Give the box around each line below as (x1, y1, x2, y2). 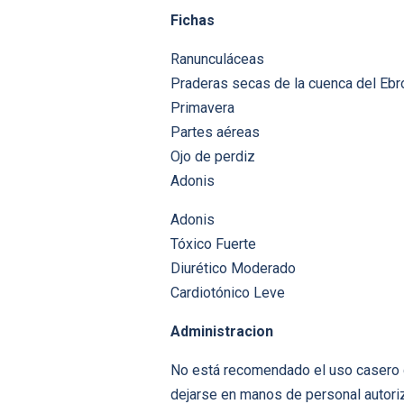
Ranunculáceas (170, 50, 264, 69)
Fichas (170, 12, 215, 30)
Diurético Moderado (170, 260, 296, 278)
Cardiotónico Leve (170, 284, 285, 302)
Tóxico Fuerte (170, 235, 256, 253)
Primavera (170, 99, 234, 117)
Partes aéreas (170, 124, 260, 142)
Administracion (170, 323, 273, 341)
